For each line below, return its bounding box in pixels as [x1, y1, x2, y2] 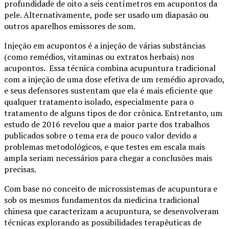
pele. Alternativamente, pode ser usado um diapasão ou [4, 9, 209, 20]
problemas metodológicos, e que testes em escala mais [4, 141, 205, 152]
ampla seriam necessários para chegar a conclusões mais [4, 152, 212, 164]
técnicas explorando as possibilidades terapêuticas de [4, 216, 201, 228]
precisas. [4, 163, 36, 175]
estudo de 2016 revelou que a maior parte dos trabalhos [4, 118, 210, 130]
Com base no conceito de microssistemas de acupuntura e [4, 182, 217, 194]
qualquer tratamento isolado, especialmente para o [4, 96, 194, 107]
